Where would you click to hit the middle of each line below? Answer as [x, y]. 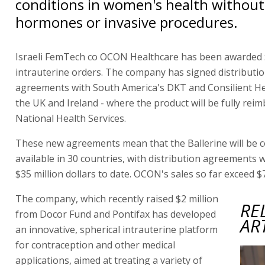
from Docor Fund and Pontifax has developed [116, 214]
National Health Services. [71, 118]
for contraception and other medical [95, 245]
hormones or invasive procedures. [127, 22]
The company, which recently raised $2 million [117, 198]
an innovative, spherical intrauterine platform [117, 229]
